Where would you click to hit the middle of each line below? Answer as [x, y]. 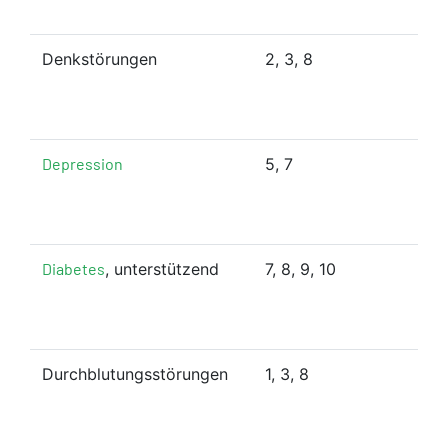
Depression [82, 163]
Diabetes [73, 268]
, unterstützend [162, 268]
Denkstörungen [99, 58]
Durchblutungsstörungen [135, 373]
